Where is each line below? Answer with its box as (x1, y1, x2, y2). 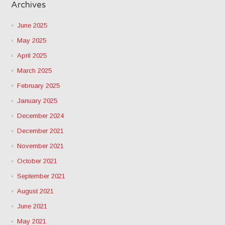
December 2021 (17, 127, 64, 135)
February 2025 (17, 81, 60, 89)
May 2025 (17, 36, 47, 44)
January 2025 (17, 96, 58, 104)
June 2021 (17, 202, 48, 210)
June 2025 (17, 21, 48, 29)
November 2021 (17, 142, 64, 150)
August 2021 (17, 187, 54, 195)
